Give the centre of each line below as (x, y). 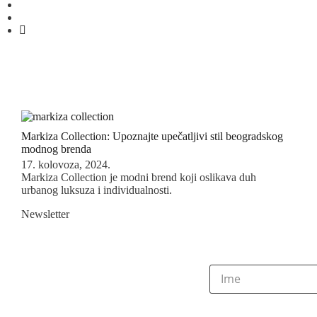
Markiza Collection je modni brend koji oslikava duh (139, 178)
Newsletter (45, 214)
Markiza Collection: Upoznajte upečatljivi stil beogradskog (152, 136)
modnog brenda (56, 149)
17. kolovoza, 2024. (66, 165)
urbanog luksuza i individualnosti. (97, 190)
